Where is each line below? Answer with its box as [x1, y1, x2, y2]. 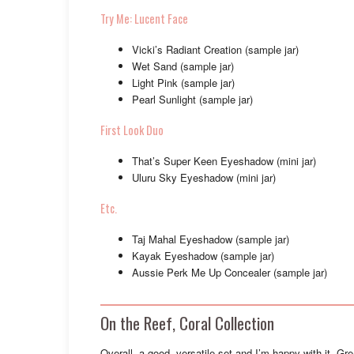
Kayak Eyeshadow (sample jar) [132, 248, 274, 264]
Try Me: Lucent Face [100, 10, 188, 28]
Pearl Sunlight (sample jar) [132, 92, 253, 107]
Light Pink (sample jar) [132, 75, 235, 91]
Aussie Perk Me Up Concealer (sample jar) [132, 265, 327, 281]
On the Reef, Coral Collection [100, 311, 274, 336]
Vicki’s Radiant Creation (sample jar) [132, 42, 299, 58]
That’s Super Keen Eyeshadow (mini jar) [132, 153, 316, 169]
